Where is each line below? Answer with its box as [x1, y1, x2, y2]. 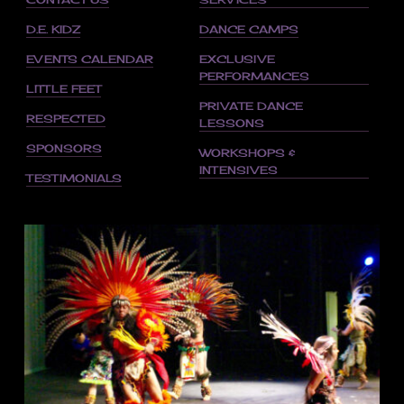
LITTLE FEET [25, 82, 101, 96]
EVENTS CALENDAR [25, 52, 153, 66]
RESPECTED [25, 112, 106, 125]
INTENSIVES [198, 163, 278, 177]
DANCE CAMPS [198, 23, 298, 36]
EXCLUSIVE [198, 52, 275, 66]
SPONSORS [25, 142, 102, 155]
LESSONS [198, 116, 264, 130]
